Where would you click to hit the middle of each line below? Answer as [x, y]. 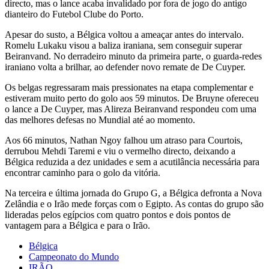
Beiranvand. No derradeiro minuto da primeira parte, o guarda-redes [133, 56]
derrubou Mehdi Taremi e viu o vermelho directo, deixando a [120, 151]
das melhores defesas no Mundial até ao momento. [100, 119]
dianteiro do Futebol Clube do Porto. [74, 14]
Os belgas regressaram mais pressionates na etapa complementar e [129, 87]
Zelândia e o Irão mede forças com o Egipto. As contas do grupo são [134, 204]
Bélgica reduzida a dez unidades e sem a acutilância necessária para [132, 162]
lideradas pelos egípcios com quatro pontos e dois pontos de [118, 214]
